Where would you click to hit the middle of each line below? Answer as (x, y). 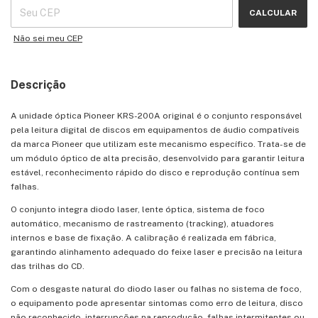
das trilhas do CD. (48, 266)
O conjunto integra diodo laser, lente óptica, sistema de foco (138, 209)
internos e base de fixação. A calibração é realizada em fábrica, (143, 237)
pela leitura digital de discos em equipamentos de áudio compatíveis (155, 130)
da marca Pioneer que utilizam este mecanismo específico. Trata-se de (158, 144)
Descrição (38, 84)
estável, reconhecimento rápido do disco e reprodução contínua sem (155, 172)
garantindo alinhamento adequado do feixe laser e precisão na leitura (157, 252)
